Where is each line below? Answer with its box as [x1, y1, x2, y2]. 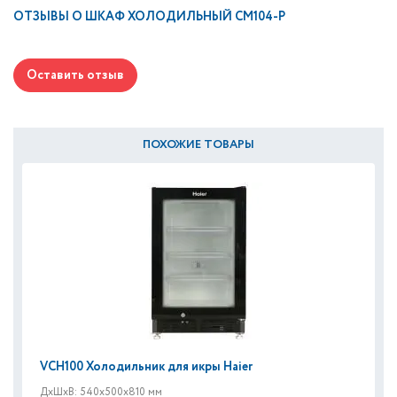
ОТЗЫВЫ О [13, 8, 85, 26]
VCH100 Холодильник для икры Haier [40, 358, 253, 376]
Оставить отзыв [27, 66, 124, 84]
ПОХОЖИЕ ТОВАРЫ [143, 136, 254, 153]
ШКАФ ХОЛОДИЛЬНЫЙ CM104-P [85, 8, 285, 26]
